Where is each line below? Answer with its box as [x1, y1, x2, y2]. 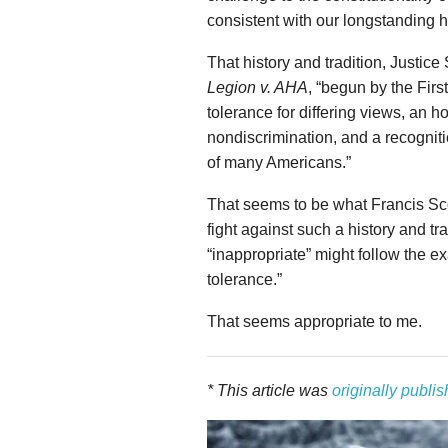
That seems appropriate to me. [207, 313, 422, 331]
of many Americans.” [207, 154, 351, 172]
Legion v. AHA [207, 79, 308, 97]
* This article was [207, 382, 332, 400]
